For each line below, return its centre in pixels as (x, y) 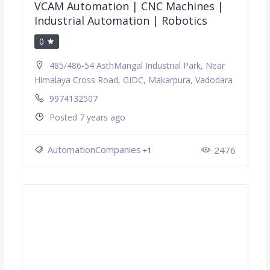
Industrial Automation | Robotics (121, 21)
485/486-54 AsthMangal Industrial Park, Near (137, 66)
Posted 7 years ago (87, 118)
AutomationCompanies (94, 150)
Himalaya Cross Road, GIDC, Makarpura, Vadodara (133, 80)
